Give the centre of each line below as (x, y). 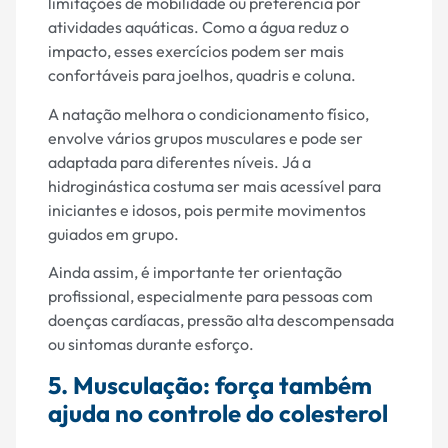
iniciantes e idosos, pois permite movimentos (207, 209)
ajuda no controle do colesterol (218, 412)
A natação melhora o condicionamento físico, (208, 113)
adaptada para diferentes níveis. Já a (179, 161)
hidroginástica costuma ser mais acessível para (214, 185)
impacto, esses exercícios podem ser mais (196, 51)
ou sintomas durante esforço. (151, 344)
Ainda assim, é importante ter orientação (195, 272)
